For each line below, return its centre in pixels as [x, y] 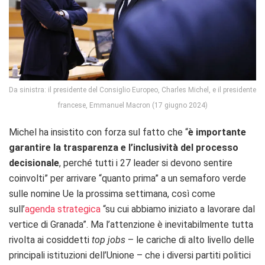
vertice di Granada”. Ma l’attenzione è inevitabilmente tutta [131, 224]
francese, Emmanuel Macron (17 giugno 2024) [132, 105]
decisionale [34, 163]
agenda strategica [63, 209]
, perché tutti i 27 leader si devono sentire [146, 163]
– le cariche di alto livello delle [190, 240]
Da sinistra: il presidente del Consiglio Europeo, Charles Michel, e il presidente [132, 90]
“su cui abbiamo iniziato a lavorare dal [178, 209]
